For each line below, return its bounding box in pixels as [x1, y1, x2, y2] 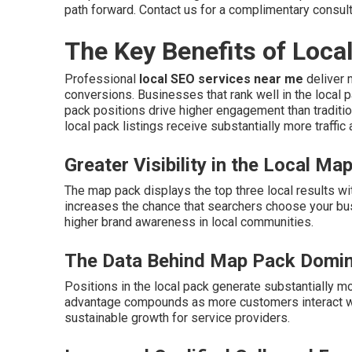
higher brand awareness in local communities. [64, 214, 313, 229]
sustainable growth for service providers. [64, 310, 290, 325]
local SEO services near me [139, 71, 303, 86]
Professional [64, 71, 139, 86]
